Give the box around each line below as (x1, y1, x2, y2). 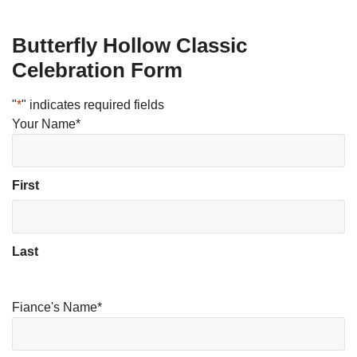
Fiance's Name (12, 300, 97, 314)
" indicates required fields (22, 98, 164, 112)
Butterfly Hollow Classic (12, 33, 247, 57)
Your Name (12, 117, 76, 131)
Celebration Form (12, 58, 182, 82)
